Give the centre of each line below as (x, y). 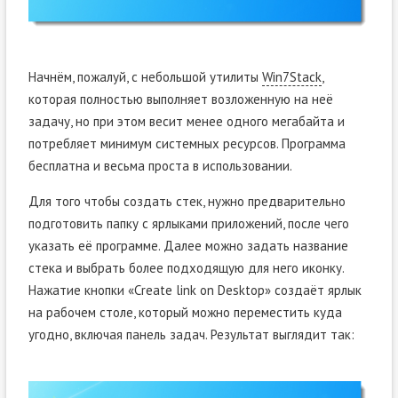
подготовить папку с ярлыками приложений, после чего (188, 223)
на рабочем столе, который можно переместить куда (185, 312)
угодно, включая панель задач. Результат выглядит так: (191, 334)
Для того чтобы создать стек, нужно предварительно (187, 201)
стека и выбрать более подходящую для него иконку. (186, 267)
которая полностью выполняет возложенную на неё (180, 99)
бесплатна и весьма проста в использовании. (160, 165)
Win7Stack (291, 76)
